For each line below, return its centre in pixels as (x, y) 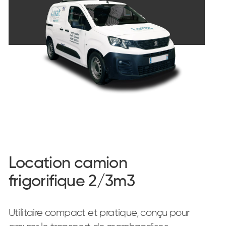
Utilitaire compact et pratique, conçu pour (99, 213)
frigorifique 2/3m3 (72, 182)
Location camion (68, 163)
